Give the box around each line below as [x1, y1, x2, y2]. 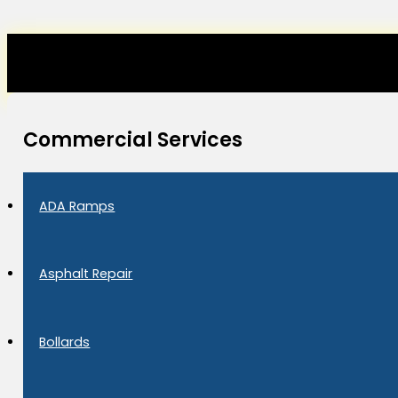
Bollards [39, 332, 91, 351]
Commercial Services [23, 126, 243, 155]
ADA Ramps [39, 197, 115, 215]
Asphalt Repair [39, 265, 133, 283]
